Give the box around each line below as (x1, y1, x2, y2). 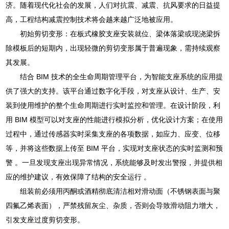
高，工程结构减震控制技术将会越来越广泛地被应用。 (6, 15, 178, 24)
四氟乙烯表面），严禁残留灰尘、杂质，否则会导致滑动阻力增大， (6, 201, 221, 210)
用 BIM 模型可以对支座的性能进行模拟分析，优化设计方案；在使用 (6, 115, 223, 124)
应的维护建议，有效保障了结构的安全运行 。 (6, 172, 151, 181)
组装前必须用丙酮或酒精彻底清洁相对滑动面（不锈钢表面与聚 (20, 187, 221, 195)
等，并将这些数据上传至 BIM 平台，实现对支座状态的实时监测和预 (6, 144, 223, 152)
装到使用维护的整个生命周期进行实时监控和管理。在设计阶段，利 (6, 101, 221, 109)
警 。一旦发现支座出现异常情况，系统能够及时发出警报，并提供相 (6, 158, 223, 167)
